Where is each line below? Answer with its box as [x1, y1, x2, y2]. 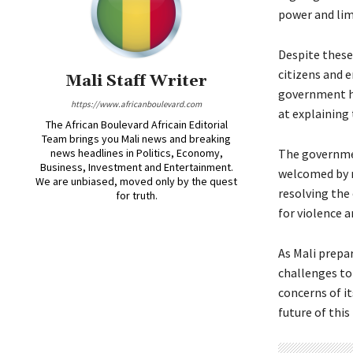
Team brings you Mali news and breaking [42, 132, 232, 147]
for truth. [115, 188, 158, 203]
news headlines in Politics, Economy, [50, 146, 223, 161]
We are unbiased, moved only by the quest [35, 174, 238, 189]
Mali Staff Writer [65, 71, 208, 92]
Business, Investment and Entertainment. [39, 160, 233, 175]
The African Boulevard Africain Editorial [45, 117, 228, 132]
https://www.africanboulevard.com [71, 98, 203, 110]
